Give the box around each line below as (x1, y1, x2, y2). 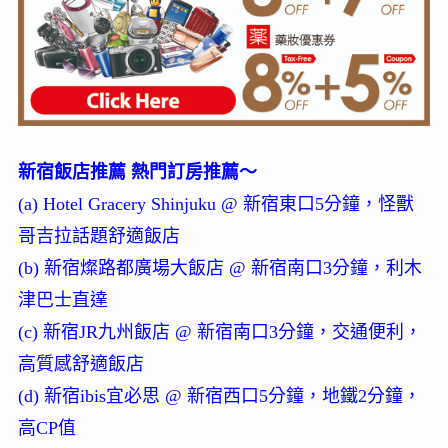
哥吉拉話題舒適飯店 (17, 225, 180, 246)
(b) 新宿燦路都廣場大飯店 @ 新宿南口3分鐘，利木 (17, 257, 422, 278)
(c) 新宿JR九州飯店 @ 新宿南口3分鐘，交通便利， (17, 321, 422, 342)
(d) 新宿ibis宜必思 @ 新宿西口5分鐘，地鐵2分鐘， (17, 385, 421, 406)
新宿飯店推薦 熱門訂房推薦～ (17, 161, 257, 182)
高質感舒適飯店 (17, 353, 144, 374)
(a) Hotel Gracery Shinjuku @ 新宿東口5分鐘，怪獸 (17, 193, 414, 214)
